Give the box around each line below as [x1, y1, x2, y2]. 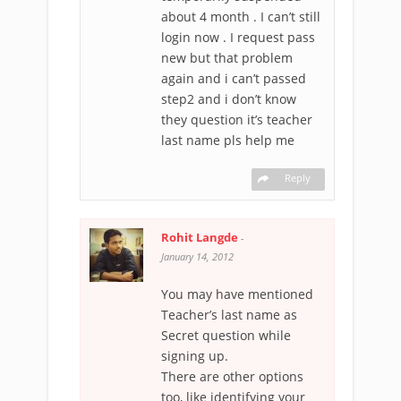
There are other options [161, 367, 303, 385]
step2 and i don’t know [161, 90, 296, 107]
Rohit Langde [161, 228, 241, 245]
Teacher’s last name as [161, 305, 297, 323]
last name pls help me [161, 131, 294, 149]
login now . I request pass [161, 28, 315, 46]
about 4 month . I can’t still [161, 7, 320, 25]
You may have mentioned [161, 285, 313, 303]
